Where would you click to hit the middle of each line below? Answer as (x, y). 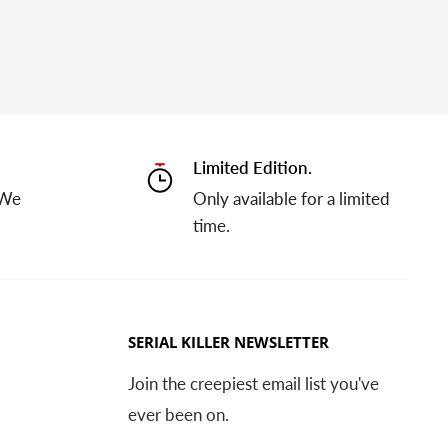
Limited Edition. (252, 167)
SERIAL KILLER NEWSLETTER (228, 341)
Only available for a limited (291, 198)
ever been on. (178, 414)
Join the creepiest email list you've (253, 383)
